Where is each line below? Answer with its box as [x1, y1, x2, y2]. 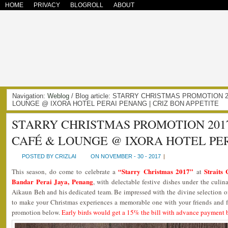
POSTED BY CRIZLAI [22, 153, 76, 159]
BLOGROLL [70, 2, 103, 9]
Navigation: [12, 92, 47, 100]
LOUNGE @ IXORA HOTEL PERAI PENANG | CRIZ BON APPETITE [12, 100, 219, 107]
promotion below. [12, 208, 62, 217]
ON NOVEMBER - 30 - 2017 [91, 153, 161, 159]
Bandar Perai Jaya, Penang [12, 177, 93, 186]
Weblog [47, 92, 69, 100]
